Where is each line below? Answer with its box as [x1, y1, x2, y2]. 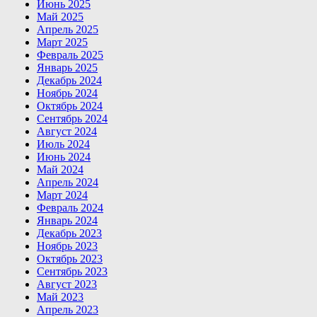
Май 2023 [37, 290, 83, 303]
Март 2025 [37, 35, 88, 48]
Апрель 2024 [37, 175, 98, 188]
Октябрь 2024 [37, 99, 103, 112]
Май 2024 [37, 163, 83, 175]
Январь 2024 [37, 214, 98, 226]
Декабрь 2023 [37, 226, 102, 239]
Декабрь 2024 [37, 74, 102, 86]
